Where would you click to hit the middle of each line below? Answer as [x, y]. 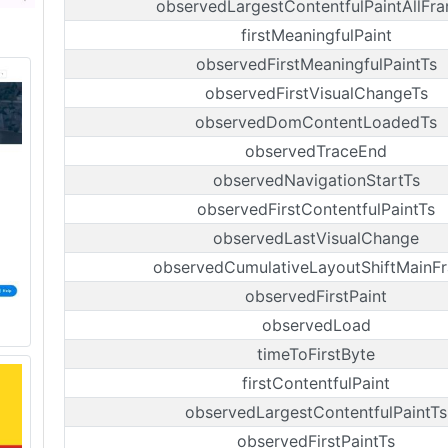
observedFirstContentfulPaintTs [316, 209]
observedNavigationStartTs [316, 180]
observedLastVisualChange [316, 238]
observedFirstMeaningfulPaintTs [316, 64]
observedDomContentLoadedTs [316, 122]
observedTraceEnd [316, 151]
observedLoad [316, 325]
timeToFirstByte [316, 354]
